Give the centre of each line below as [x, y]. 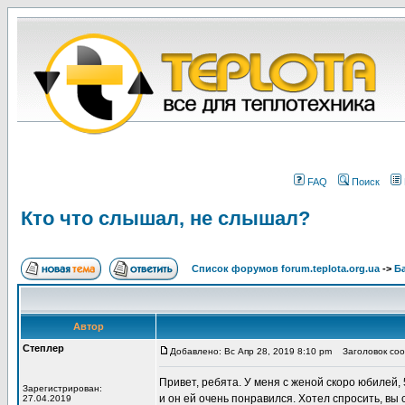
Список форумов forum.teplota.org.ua [286, 268]
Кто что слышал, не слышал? [165, 218]
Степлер [43, 348]
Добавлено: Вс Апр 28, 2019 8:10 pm [251, 351]
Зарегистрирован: [62, 388]
